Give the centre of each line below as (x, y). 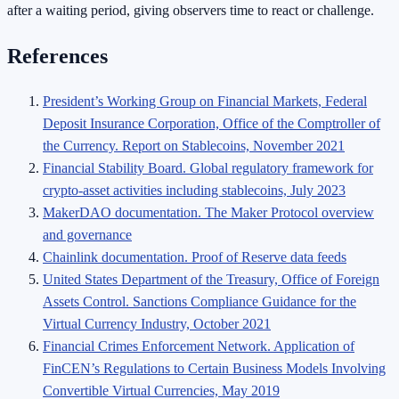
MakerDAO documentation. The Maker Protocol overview (208, 213)
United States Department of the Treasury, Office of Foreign (211, 280)
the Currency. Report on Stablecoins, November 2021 (194, 146)
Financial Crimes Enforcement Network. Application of (199, 346)
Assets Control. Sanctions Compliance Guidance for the (199, 302)
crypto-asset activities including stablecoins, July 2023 (194, 191)
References (57, 56)
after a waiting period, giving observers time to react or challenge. (191, 10)
